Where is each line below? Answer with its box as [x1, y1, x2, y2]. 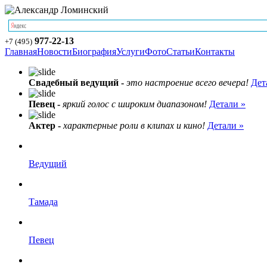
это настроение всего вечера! [126, 77, 249, 88]
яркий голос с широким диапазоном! [63, 99, 207, 109]
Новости [37, 46, 72, 57]
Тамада [29, 197, 58, 207]
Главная [5, 46, 37, 57]
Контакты [195, 46, 235, 57]
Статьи [166, 46, 195, 57]
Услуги [116, 46, 145, 57]
